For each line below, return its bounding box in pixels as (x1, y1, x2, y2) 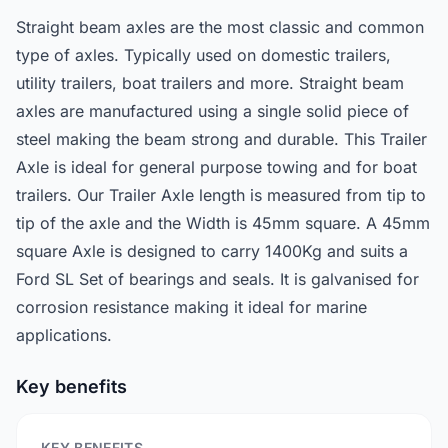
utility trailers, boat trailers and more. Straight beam (16, 73, 404, 93)
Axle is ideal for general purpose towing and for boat (16, 157, 417, 177)
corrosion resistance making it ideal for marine (16, 297, 367, 317)
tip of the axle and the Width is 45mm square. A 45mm (16, 213, 430, 233)
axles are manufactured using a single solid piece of (16, 101, 409, 121)
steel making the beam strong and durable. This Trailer (16, 129, 427, 149)
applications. (16, 325, 112, 345)
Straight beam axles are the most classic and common (16, 17, 424, 37)
